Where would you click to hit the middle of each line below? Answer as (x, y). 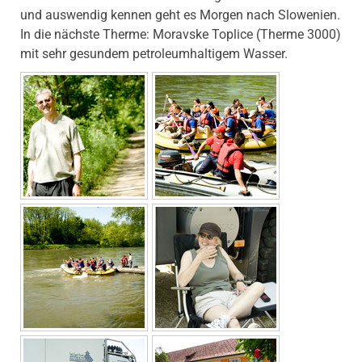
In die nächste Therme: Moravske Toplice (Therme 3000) (181, 34)
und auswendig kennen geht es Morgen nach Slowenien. (180, 15)
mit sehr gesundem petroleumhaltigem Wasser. (154, 53)
